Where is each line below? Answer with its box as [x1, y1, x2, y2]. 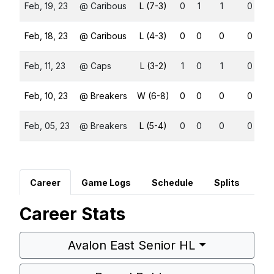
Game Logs [81, 177, 131, 188]
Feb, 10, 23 [24, 91, 68, 102]
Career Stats [20, 204, 125, 225]
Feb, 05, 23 [24, 120, 70, 131]
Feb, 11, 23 [24, 61, 65, 72]
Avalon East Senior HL [68, 238, 196, 253]
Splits [214, 177, 240, 188]
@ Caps [80, 61, 111, 72]
